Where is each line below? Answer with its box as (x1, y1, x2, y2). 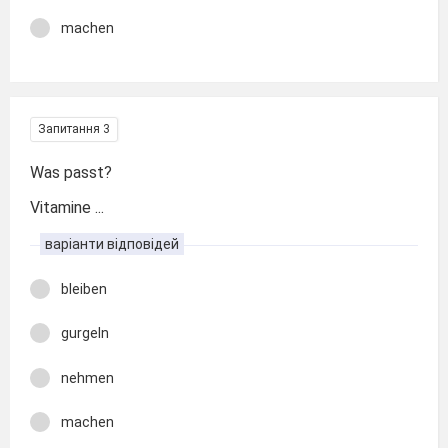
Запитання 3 (38, 122, 110, 136)
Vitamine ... (30, 197, 104, 217)
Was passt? (30, 163, 112, 182)
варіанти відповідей (45, 235, 179, 252)
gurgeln (61, 325, 109, 341)
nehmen (61, 369, 114, 386)
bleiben (61, 280, 107, 297)
